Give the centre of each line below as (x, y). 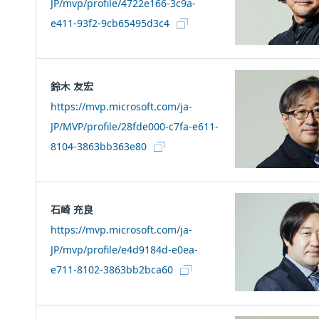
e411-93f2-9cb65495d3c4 (110, 23)
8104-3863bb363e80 (99, 146)
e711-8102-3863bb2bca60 (112, 270)
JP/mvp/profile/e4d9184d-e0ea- (125, 250)
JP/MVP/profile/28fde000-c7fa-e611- (135, 126)
